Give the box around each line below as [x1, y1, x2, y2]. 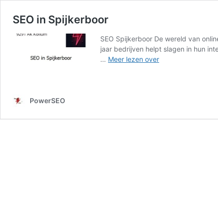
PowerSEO [30, 96, 65, 105]
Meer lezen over [108, 55, 159, 63]
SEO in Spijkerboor [13, 13, 109, 26]
